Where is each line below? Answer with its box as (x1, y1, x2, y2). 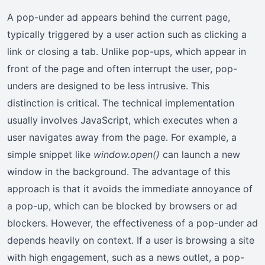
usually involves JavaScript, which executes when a (7, 114, 238, 126)
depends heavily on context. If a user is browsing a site (7, 234, 254, 246)
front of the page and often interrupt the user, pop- (7, 62, 237, 75)
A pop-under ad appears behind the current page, (7, 11, 230, 23)
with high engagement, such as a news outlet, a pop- (7, 251, 244, 263)
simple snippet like (7, 148, 93, 160)
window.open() (93, 148, 160, 160)
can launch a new (160, 148, 240, 160)
